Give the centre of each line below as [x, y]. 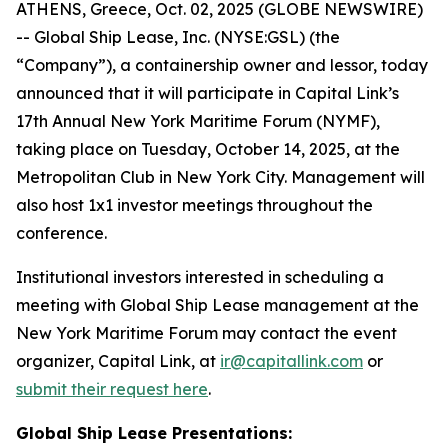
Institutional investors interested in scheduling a [200, 277]
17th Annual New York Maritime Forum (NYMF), [198, 121]
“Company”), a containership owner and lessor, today [222, 65]
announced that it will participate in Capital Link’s [207, 93]
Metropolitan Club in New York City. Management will [220, 177]
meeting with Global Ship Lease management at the [217, 305]
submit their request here [112, 389]
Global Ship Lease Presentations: [154, 433]
